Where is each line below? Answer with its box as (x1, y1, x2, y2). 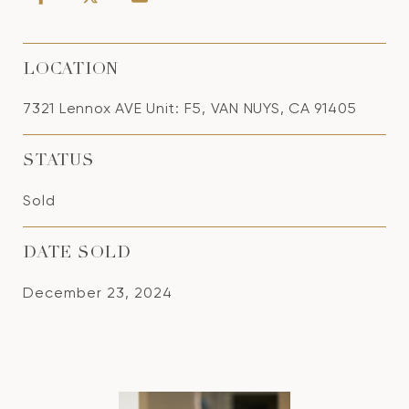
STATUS (23, 153, 95, 170)
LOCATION (23, 62, 119, 79)
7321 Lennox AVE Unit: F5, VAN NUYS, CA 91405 (23, 100, 357, 117)
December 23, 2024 (23, 284, 173, 301)
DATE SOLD (23, 246, 131, 262)
